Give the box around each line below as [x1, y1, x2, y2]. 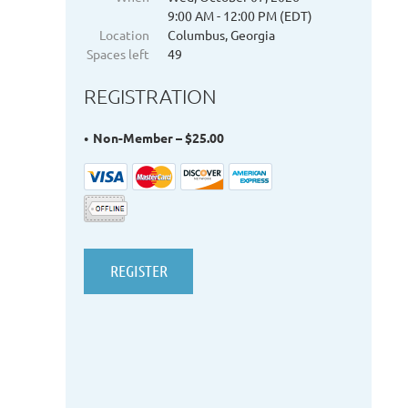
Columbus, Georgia [168, 26, 275, 43]
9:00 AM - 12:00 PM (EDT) [168, 7, 312, 24]
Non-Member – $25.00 [93, 129, 224, 147]
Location [99, 26, 149, 43]
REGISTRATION [84, 84, 217, 108]
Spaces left [87, 46, 149, 62]
